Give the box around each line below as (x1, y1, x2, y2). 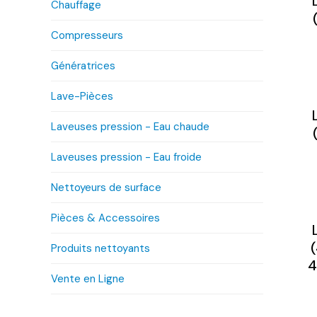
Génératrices (51, 59, 115, 73)
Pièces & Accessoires (51, 211, 160, 225)
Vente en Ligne (51, 272, 125, 286)
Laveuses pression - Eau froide (51, 150, 202, 164)
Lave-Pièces (51, 89, 113, 103)
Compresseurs (51, 28, 123, 42)
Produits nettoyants (51, 241, 150, 255)
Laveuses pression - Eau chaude (51, 120, 209, 134)
